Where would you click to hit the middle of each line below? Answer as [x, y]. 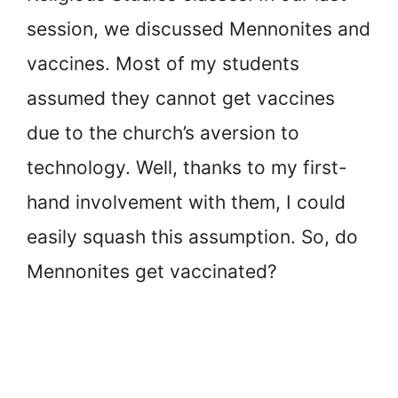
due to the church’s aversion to [163, 132]
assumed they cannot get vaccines [181, 98]
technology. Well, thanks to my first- [187, 167]
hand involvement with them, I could [186, 202]
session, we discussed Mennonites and [199, 28]
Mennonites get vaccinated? [152, 271]
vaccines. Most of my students [163, 63]
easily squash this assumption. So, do [192, 236]
